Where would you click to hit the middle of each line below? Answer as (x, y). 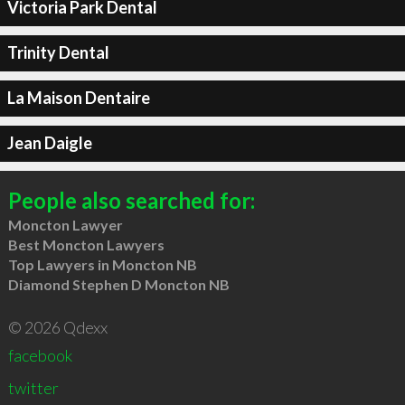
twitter (33, 387)
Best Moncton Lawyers (86, 244)
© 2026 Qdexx (57, 327)
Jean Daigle (49, 143)
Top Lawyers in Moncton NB (102, 264)
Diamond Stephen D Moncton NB (118, 284)
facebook (40, 355)
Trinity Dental (58, 52)
